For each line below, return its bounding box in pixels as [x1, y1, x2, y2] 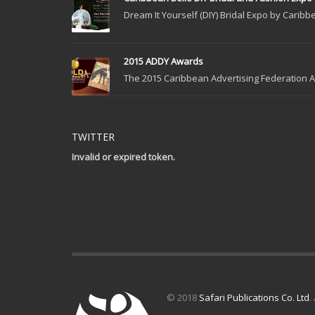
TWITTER [72, 129, 115, 143]
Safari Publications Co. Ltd [199, 290, 309, 304]
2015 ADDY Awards [124, 54, 203, 67]
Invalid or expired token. [72, 150, 175, 163]
